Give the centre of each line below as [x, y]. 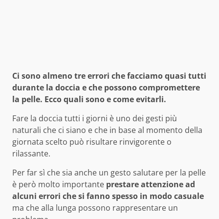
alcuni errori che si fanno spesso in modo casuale [108, 196]
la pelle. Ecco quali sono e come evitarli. [89, 99]
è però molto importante [59, 185]
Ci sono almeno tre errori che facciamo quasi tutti [109, 76]
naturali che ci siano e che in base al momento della [107, 130]
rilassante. [31, 154]
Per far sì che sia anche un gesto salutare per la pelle [109, 173]
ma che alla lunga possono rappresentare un [95, 208]
